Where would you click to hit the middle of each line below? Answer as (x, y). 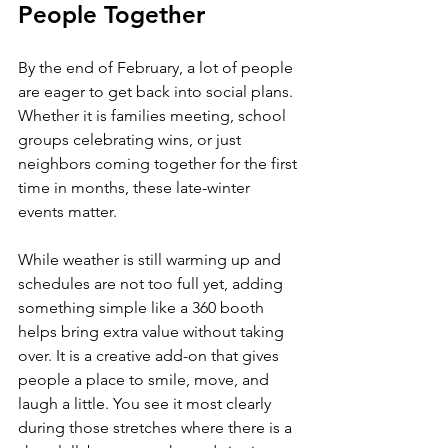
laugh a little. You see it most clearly (146, 403)
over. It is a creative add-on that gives (150, 355)
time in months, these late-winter (136, 187)
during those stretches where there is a (157, 427)
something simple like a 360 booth (143, 307)
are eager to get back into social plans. (157, 91)
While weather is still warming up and (151, 259)
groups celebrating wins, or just (131, 139)
